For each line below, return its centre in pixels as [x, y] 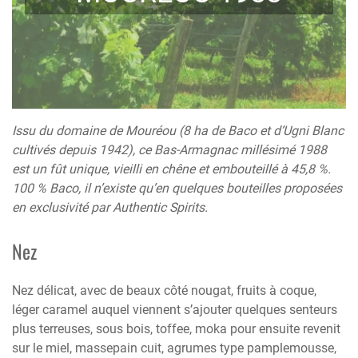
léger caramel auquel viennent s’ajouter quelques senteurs [175, 309]
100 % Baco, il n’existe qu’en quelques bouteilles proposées [177, 188]
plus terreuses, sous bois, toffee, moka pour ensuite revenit [176, 328]
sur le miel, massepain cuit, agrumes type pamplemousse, [174, 348]
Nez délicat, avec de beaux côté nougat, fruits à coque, [164, 290]
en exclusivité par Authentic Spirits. [110, 207]
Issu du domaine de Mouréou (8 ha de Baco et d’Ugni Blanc [178, 130]
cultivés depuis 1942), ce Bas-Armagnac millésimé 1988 [169, 149]
